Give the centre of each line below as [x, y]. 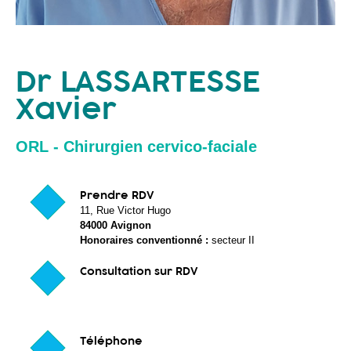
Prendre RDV [117, 195]
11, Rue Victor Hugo [125, 211]
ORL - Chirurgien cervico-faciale [136, 147]
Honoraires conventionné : [146, 241]
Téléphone [111, 341]
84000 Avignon [116, 226]
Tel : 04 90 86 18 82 [137, 39]
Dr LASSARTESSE [138, 82]
